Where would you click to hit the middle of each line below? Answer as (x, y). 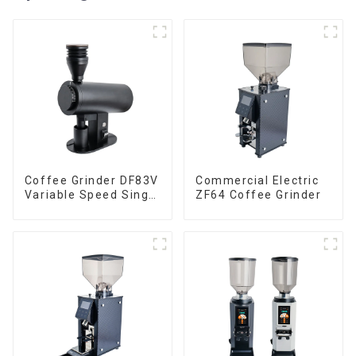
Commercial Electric (257, 180)
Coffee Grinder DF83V (91, 180)
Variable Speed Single (92, 194)
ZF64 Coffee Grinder (258, 194)
